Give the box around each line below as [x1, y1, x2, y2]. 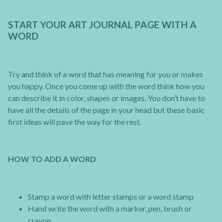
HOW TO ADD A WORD [8, 154, 96, 164]
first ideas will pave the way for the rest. [8, 117, 141, 127]
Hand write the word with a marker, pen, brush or [28, 203, 192, 213]
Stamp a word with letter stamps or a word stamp [28, 191, 194, 201]
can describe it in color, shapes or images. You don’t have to [8, 93, 205, 103]
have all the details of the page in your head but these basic [8, 105, 205, 115]
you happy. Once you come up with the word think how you [8, 81, 204, 91]
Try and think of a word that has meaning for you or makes [8, 69, 203, 79]
